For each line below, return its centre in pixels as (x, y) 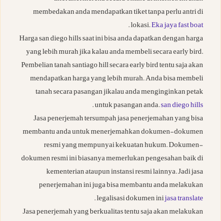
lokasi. (141, 26)
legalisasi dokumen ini (131, 199)
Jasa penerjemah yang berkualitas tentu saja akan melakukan (113, 213)
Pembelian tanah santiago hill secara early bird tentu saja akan (112, 66)
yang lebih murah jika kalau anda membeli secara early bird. (115, 53)
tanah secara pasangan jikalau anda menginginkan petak (119, 93)
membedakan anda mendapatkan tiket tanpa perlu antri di (118, 13)
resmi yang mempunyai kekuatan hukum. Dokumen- (124, 146)
